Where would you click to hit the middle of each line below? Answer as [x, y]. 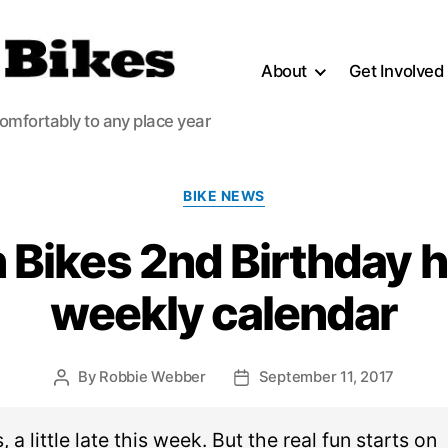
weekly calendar [224, 312]
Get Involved [396, 71]
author [83, 401]
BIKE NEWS [224, 196]
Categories [265, 188]
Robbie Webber [152, 377]
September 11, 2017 [326, 377]
